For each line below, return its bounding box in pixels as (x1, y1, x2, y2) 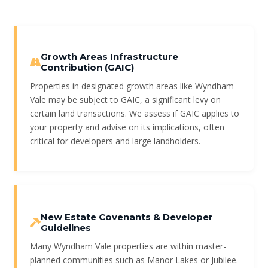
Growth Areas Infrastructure (41, 51, 178, 63)
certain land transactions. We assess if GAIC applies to (30, 108, 239, 120)
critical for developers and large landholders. (30, 135, 200, 147)
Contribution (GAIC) (41, 62, 134, 74)
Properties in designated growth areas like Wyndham (30, 80, 234, 92)
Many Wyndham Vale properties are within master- (30, 240, 226, 252)
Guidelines (41, 222, 91, 234)
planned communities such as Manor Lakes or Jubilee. (30, 254, 238, 266)
